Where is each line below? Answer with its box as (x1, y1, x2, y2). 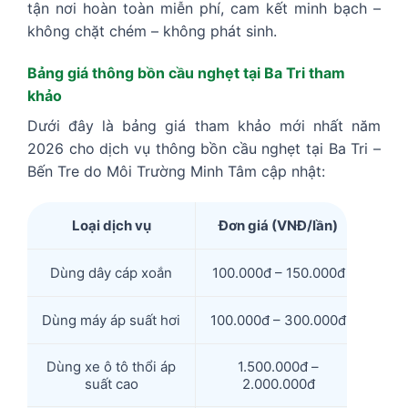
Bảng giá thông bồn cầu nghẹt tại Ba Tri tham (27, 64, 345, 83)
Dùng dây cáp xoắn (50, 264, 172, 282)
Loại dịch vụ (71, 217, 151, 235)
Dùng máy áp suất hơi (42, 311, 180, 330)
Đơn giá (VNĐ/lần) (219, 217, 338, 235)
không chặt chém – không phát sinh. (27, 22, 277, 41)
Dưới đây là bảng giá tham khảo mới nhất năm (27, 117, 381, 136)
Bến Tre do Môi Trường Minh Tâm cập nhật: (27, 162, 325, 181)
